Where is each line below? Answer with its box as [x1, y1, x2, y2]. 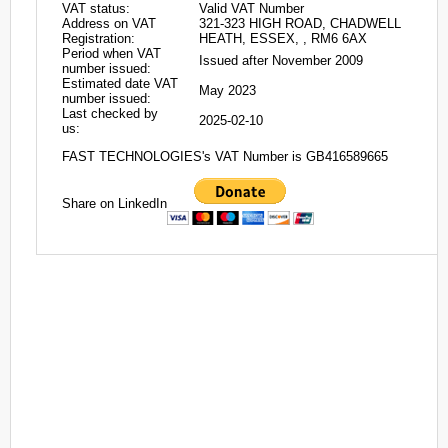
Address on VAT [62, 16, 156, 31]
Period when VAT [62, 46, 161, 61]
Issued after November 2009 [199, 53, 363, 68]
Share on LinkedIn [62, 195, 167, 211]
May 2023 [199, 83, 256, 98]
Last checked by [62, 106, 158, 121]
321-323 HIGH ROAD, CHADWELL [199, 16, 401, 31]
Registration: [62, 31, 135, 46]
